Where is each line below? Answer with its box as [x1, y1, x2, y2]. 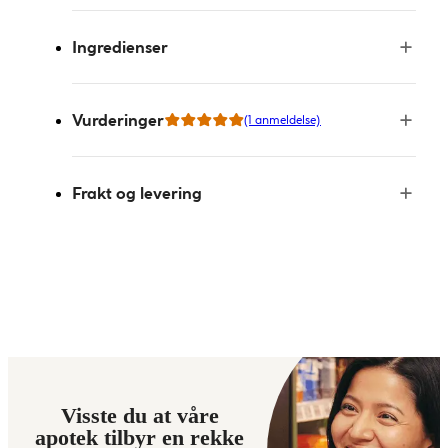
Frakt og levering [72, 183, 202, 203]
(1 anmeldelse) [244, 112, 321, 127]
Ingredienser [72, 37, 168, 57]
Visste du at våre [60, 403, 219, 428]
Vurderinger [72, 110, 164, 130]
